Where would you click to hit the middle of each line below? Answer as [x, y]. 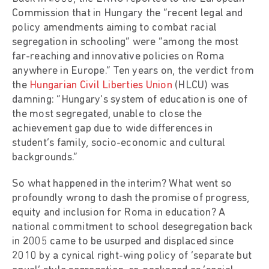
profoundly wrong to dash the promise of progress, [131, 198]
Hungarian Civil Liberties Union [101, 85]
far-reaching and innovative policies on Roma [118, 56]
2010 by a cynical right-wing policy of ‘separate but [132, 256]
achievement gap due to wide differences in [113, 128]
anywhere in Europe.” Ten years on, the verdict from [133, 71]
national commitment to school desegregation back [132, 227]
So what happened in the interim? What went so [122, 184]
